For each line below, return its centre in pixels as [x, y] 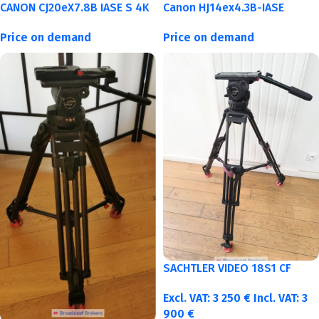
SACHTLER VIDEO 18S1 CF [227, 268]
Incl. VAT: [278, 298]
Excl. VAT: [188, 298]
